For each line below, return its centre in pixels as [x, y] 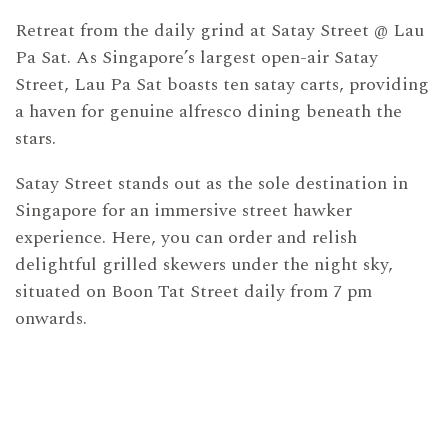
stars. [35, 138]
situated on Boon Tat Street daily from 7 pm [193, 291]
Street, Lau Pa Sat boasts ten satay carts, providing [222, 84]
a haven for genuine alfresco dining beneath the [208, 111]
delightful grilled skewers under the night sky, [204, 264]
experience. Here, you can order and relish [186, 237]
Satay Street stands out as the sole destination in [211, 183]
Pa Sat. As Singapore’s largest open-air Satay [196, 57]
